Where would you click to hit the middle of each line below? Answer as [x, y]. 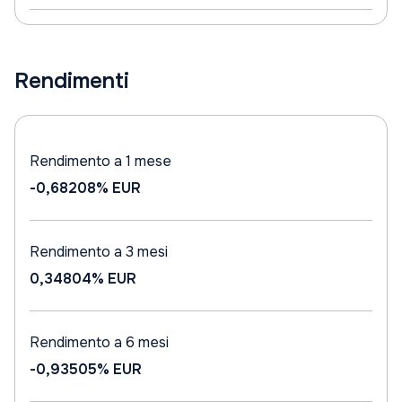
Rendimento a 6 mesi [99, 342]
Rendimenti [72, 81]
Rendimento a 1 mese [100, 161]
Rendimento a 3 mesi [99, 252]
